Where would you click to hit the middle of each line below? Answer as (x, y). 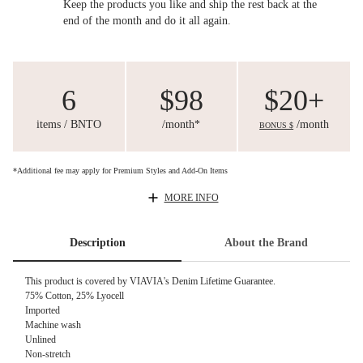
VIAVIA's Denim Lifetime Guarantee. (203, 282)
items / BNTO (68, 124)
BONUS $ (277, 125)
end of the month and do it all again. (147, 20)
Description (97, 242)
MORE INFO (191, 197)
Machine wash (53, 325)
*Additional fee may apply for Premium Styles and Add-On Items (120, 170)
